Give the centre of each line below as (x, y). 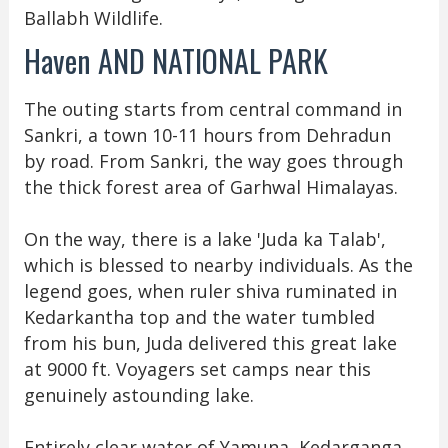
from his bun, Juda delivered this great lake (210, 342)
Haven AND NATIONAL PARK (179, 60)
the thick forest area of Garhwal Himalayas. (213, 186)
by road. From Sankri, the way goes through (213, 160)
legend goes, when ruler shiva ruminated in (210, 290)
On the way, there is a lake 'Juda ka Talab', (204, 238)
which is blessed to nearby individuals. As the (218, 264)
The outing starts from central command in (212, 108)
